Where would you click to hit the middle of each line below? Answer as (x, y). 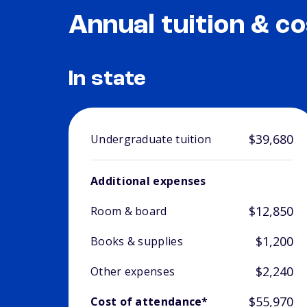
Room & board (129, 211)
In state (108, 80)
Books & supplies (137, 242)
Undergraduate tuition (151, 139)
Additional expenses (148, 181)
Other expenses (133, 272)
